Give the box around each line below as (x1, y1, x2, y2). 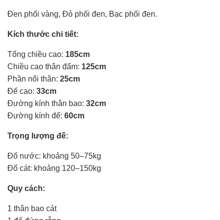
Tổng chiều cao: (7, 50, 65, 58)
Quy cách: (7, 184, 45, 192)
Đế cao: (7, 86, 36, 95)
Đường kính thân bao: (7, 99, 86, 108)
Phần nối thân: (7, 74, 60, 83)
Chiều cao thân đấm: (7, 62, 82, 71)
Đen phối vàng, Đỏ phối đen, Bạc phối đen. (7, 9, 157, 18)
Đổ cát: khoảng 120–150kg (7, 164, 101, 172)
